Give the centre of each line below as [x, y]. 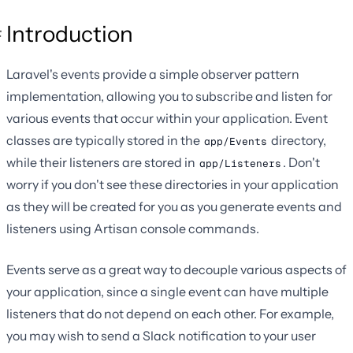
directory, [297, 141]
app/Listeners [240, 164]
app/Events [236, 142]
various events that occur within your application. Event [167, 119]
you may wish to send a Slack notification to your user [161, 336]
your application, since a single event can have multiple [167, 292]
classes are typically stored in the [104, 141]
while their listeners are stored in [102, 163]
